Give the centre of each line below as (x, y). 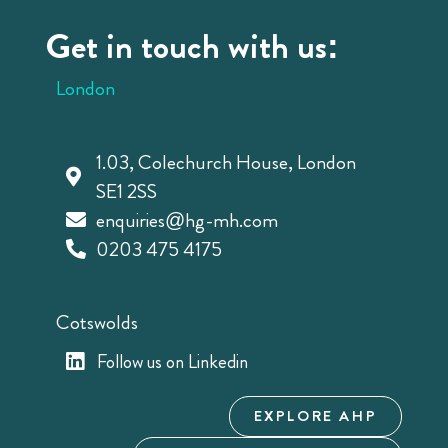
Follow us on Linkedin (173, 362)
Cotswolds (96, 323)
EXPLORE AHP (315, 416)
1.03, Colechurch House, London (225, 162)
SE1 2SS (126, 191)
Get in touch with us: (192, 46)
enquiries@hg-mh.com (186, 220)
